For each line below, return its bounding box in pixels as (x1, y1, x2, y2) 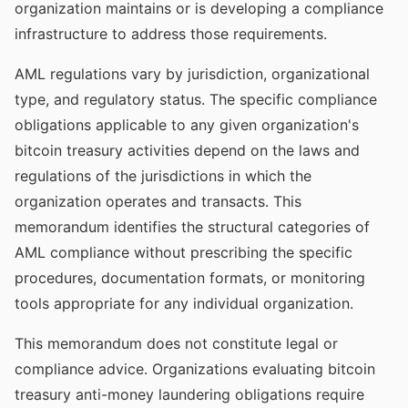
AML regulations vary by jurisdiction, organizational (15, 65, 370, 83)
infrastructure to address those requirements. (15, 25, 327, 43)
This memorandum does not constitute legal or (15, 334, 338, 352)
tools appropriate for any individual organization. (15, 294, 353, 312)
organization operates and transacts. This (15, 192, 301, 210)
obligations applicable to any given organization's (15, 116, 359, 134)
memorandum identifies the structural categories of (15, 218, 370, 236)
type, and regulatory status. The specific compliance (15, 90, 377, 108)
